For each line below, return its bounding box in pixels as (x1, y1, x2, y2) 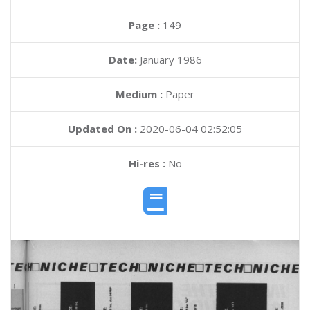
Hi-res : (128, 156, 165, 170)
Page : (129, 18, 163, 32)
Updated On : (68, 122, 137, 136)
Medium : (116, 87, 163, 101)
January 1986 (139, 53, 202, 66)
